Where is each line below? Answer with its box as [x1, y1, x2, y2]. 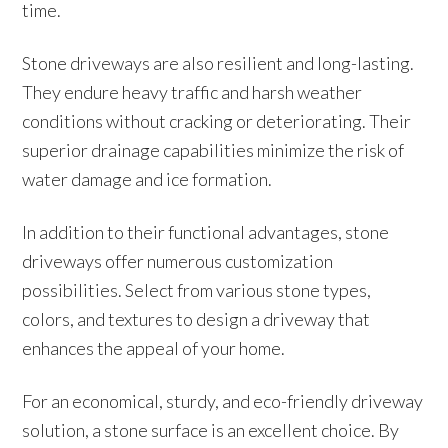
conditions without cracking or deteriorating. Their [22, 110, 412, 132]
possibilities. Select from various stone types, [22, 279, 372, 301]
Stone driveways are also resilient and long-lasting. [22, 52, 415, 74]
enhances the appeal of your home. [22, 337, 286, 359]
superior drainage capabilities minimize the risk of [22, 139, 405, 161]
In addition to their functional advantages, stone [22, 221, 390, 243]
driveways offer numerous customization [22, 250, 334, 272]
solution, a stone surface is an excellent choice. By [22, 419, 400, 441]
